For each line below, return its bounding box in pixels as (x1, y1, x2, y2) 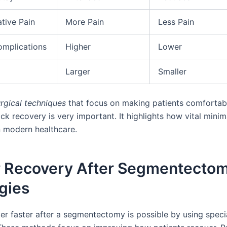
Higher (65, 41, 91, 52)
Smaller (158, 66, 186, 77)
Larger (65, 66, 90, 77)
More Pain (65, 16, 104, 27)
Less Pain (158, 16, 194, 27)
